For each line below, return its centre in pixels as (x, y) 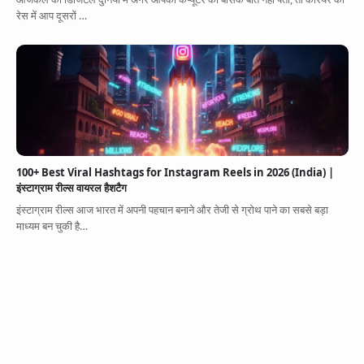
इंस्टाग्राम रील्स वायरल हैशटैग (71, 188)
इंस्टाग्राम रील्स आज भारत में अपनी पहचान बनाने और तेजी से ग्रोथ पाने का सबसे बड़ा (172, 209)
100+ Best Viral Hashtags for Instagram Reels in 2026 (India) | (175, 173)
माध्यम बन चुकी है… (52, 225)
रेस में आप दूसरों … (51, 16)
